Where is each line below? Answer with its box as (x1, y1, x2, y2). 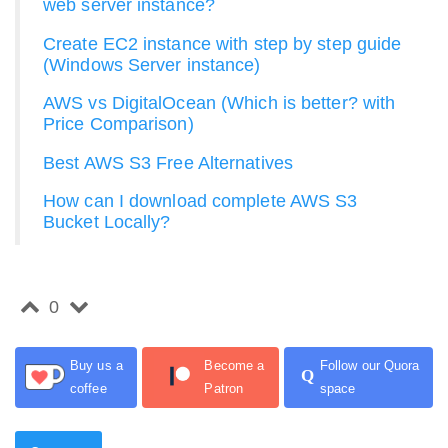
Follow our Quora (319, 358, 420, 374)
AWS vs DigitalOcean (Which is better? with (43, 93, 396, 114)
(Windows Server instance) (43, 54, 261, 75)
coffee (70, 381, 107, 397)
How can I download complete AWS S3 (43, 191, 358, 212)
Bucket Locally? (43, 212, 171, 233)
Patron (204, 381, 244, 397)
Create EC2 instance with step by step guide (43, 33, 402, 54)
